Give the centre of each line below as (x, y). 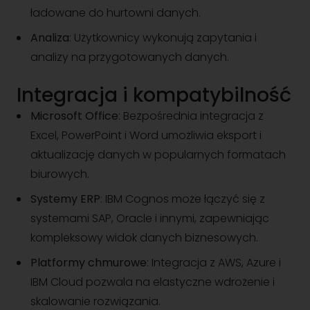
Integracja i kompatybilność (154, 95)
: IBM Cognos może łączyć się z (183, 199)
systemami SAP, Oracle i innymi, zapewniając (150, 218)
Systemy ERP (65, 199)
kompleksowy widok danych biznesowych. (144, 238)
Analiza (50, 38)
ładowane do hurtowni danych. (116, 13)
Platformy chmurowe (89, 263)
